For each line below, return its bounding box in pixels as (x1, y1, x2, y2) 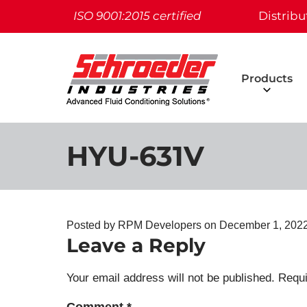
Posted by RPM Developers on (66, 219, 219, 231)
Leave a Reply (66, 234, 206, 257)
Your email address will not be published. (66, 271, 275, 284)
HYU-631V (66, 139, 204, 173)
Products (241, 72, 293, 85)
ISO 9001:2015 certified (73, 9, 201, 23)
